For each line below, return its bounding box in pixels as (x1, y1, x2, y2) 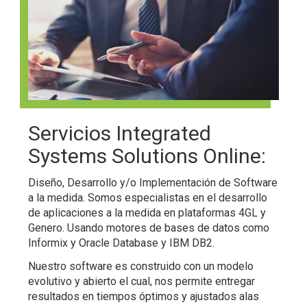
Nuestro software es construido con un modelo (28, 259, 254, 273)
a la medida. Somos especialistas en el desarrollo (28, 191, 268, 204)
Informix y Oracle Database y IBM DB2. (28, 236, 215, 249)
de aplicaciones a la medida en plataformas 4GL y (28, 206, 267, 219)
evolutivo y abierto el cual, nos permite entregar (28, 274, 256, 288)
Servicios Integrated (28, 121, 212, 145)
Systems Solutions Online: (28, 143, 267, 168)
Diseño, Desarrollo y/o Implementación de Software (28, 175, 278, 189)
